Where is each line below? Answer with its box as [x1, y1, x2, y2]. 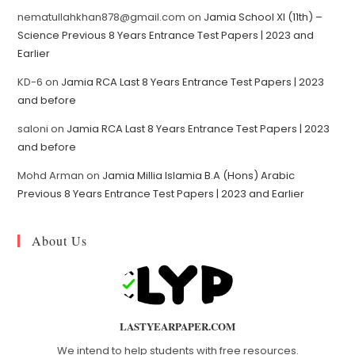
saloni [17, 121, 49, 137]
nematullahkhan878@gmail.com [17, 10, 186, 25]
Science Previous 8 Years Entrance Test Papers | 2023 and [17, 28, 315, 44]
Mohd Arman [17, 168, 85, 184]
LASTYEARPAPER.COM [120, 318, 235, 334]
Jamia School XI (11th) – [204, 10, 323, 25]
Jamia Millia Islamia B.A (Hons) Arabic [102, 168, 296, 184]
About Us [32, 232, 88, 250]
